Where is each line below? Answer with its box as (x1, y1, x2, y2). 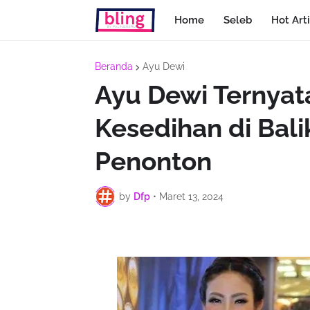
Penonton (95, 146, 212, 176)
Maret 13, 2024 (159, 190, 224, 202)
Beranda (95, 61, 133, 72)
